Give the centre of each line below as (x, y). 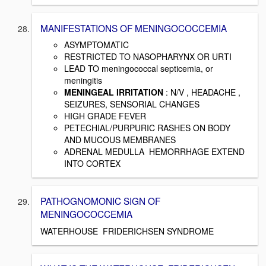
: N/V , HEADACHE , (203, 92)
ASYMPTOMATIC (96, 45)
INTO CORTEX (92, 164)
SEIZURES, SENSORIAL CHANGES (132, 104)
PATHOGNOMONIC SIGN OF (100, 201)
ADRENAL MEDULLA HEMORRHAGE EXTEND (154, 152)
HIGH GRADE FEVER (105, 116)
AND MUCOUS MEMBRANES (120, 140)
